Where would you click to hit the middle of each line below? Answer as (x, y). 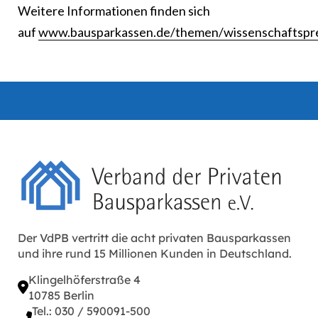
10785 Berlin (61, 296)
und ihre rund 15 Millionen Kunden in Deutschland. (155, 254)
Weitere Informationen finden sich (114, 11)
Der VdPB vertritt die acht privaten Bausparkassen (154, 238)
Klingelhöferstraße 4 (84, 280)
